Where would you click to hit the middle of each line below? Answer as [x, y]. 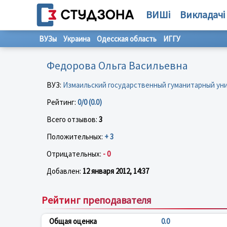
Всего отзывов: [73, 119]
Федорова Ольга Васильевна [117, 65]
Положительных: [75, 136]
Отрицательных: [75, 154]
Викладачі [202, 14]
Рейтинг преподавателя [97, 200]
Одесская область [127, 39]
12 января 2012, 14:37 [116, 171]
